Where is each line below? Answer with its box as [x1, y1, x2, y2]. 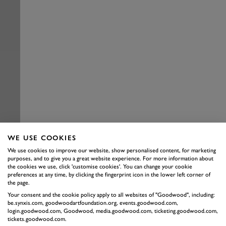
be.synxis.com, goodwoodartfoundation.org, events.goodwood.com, [8, 199, 178, 206]
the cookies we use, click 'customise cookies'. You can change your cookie [8, 163, 192, 170]
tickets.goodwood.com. [8, 215, 67, 222]
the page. [8, 179, 30, 186]
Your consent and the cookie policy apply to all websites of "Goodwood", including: [8, 191, 215, 198]
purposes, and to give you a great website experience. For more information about [8, 155, 213, 162]
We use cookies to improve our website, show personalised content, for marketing [8, 147, 216, 154]
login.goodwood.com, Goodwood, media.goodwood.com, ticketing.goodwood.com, [8, 207, 218, 214]
